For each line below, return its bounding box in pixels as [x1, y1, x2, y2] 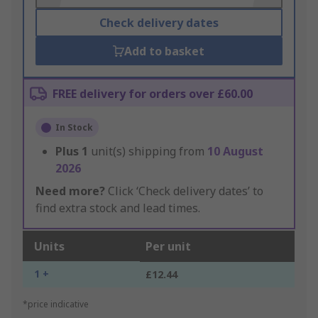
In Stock [55, 121, 93, 134]
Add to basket [124, 43, 205, 60]
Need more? [35, 183, 105, 199]
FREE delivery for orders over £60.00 [53, 86, 253, 102]
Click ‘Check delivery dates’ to [105, 183, 263, 199]
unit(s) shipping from [91, 143, 207, 160]
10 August [207, 143, 263, 160]
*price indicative [23, 298, 89, 311]
